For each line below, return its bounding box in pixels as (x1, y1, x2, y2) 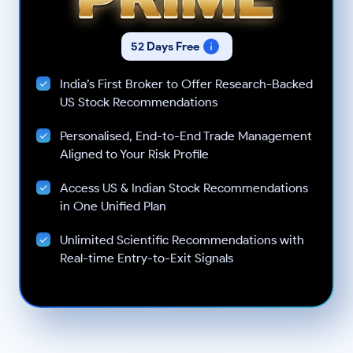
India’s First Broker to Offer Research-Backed (60, 76, 314, 92)
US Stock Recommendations (60, 95, 218, 110)
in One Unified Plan (60, 199, 167, 214)
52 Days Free (130, 39, 199, 54)
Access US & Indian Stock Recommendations (60, 180, 309, 196)
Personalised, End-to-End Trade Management (60, 128, 313, 144)
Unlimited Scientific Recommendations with (60, 232, 305, 248)
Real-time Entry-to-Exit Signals (60, 251, 234, 266)
